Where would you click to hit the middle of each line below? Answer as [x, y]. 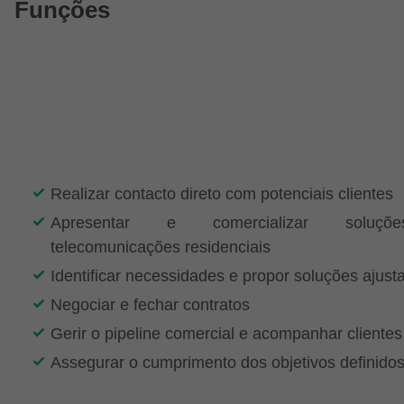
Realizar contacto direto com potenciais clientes [222, 193]
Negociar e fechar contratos [150, 304]
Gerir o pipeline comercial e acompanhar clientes [226, 333]
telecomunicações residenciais [161, 247]
